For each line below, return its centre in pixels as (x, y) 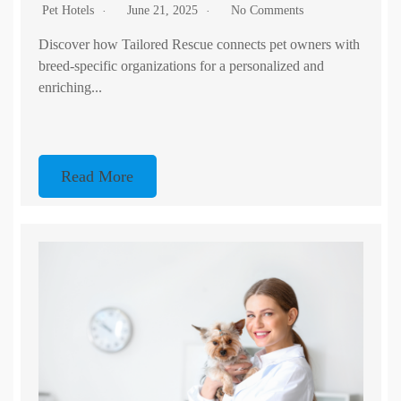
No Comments (267, 10)
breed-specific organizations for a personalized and (181, 65)
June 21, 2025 (164, 10)
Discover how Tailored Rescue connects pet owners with (199, 44)
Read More (98, 176)
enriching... (70, 87)
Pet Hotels (68, 10)
